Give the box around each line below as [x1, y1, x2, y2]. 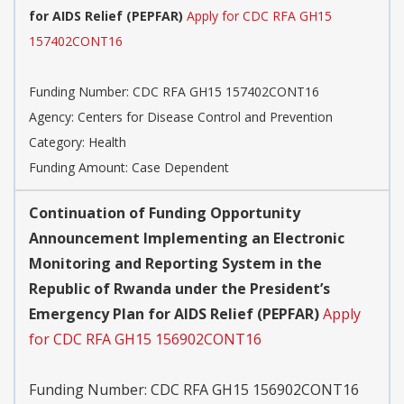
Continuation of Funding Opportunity [29, 203, 300, 224]
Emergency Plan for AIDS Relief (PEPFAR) [29, 304, 319, 325]
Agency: [29, 108, 78, 126]
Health [88, 133, 126, 151]
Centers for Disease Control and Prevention [78, 108, 333, 126]
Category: [29, 133, 88, 151]
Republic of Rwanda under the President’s [29, 279, 330, 299]
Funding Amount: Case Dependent [29, 159, 229, 177]
